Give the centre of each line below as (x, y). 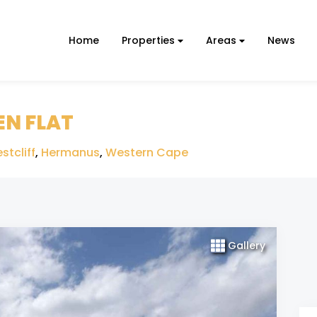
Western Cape (147, 152)
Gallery (246, 246)
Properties (150, 40)
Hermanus (70, 152)
